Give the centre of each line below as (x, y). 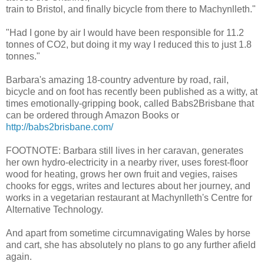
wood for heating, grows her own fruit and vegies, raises (122, 174)
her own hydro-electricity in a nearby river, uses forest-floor (127, 162)
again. (19, 256)
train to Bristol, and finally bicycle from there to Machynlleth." (131, 9)
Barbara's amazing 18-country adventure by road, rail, (117, 80)
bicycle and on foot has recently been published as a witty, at (132, 91)
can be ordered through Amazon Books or (93, 115)
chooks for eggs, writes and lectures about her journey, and (128, 186)
